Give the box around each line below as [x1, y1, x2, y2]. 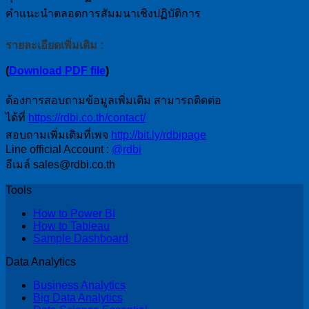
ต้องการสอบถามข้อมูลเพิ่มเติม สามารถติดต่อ [6, 94, 221, 107]
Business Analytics [33, 279, 126, 292]
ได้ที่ [6, 112, 28, 124]
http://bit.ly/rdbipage [111, 129, 206, 141]
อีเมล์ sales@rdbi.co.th [6, 159, 115, 171]
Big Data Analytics [33, 292, 123, 304]
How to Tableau [33, 220, 110, 232]
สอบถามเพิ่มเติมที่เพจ [6, 129, 111, 141]
